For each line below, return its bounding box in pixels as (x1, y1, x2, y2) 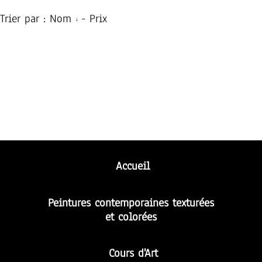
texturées (173, 195, 214, 211)
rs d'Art (125, 246, 158, 261)
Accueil (116, 158, 150, 174)
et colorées (105, 209, 157, 225)
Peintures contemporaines (48, 195, 173, 211)
